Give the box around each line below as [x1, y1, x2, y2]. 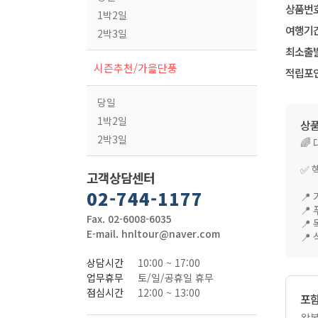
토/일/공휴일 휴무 [138, 270, 214, 285]
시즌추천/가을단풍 [94, 60, 177, 75]
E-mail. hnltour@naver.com [87, 226, 220, 241]
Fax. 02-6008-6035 [87, 212, 172, 226]
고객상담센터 [87, 168, 155, 187]
